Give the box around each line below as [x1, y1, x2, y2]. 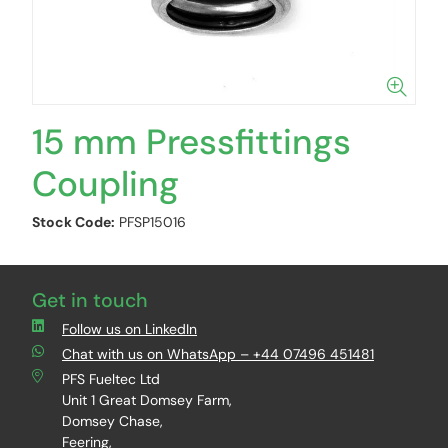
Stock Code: [32, 213, 115, 231]
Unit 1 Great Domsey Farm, [62, 391, 232, 409]
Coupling [32, 161, 179, 207]
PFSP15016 [119, 213, 186, 231]
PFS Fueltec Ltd [62, 370, 160, 388]
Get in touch [32, 288, 148, 313]
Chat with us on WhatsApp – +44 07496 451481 [62, 345, 374, 363]
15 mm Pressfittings [32, 119, 351, 165]
